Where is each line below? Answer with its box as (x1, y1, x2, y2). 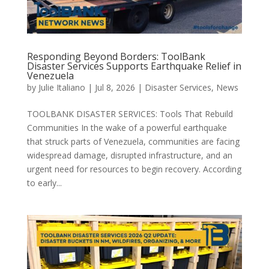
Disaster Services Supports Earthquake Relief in (26, 59, 241, 73)
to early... (26, 177, 62, 189)
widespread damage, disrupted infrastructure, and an (26, 150, 232, 162)
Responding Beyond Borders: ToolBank (26, 50, 205, 64)
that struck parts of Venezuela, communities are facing (26, 136, 240, 148)
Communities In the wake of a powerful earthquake (26, 122, 227, 134)
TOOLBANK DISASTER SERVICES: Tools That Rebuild (26, 108, 233, 120)
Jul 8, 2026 (94, 82, 135, 94)
